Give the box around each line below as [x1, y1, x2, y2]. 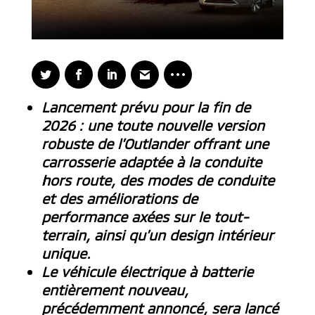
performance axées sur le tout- [41, 208, 249, 226]
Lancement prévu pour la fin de [41, 98, 250, 116]
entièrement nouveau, [41, 281, 188, 299]
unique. [41, 245, 91, 262]
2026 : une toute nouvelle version [41, 117, 264, 134]
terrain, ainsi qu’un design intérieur [41, 226, 274, 244]
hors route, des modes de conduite [41, 172, 274, 189]
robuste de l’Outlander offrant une [41, 135, 269, 153]
